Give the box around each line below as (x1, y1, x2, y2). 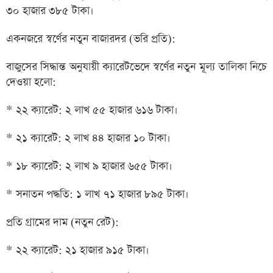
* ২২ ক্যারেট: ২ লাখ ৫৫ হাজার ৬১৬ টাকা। (6, 103, 178, 118)
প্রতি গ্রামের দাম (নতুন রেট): (6, 215, 119, 230)
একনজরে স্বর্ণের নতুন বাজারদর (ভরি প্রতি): (6, 32, 175, 46)
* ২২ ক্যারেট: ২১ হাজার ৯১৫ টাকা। (6, 243, 149, 258)
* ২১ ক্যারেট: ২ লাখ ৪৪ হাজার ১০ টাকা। (6, 131, 171, 146)
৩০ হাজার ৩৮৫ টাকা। (6, 4, 94, 18)
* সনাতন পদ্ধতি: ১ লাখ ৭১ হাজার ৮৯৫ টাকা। (6, 187, 189, 202)
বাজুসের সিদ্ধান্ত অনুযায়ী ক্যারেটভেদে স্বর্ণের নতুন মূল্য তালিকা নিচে (6, 60, 267, 74)
